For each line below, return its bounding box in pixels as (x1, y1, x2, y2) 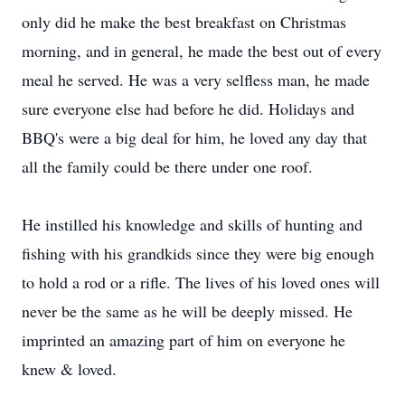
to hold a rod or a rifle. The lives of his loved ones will (22, 271, 380, 293)
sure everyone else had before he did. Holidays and (22, 98, 354, 119)
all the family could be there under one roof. (22, 155, 313, 177)
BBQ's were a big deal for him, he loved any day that (22, 127, 367, 148)
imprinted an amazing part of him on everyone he (22, 329, 345, 351)
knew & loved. (22, 358, 117, 380)
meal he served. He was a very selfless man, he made (22, 69, 370, 90)
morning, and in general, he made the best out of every (22, 40, 381, 61)
